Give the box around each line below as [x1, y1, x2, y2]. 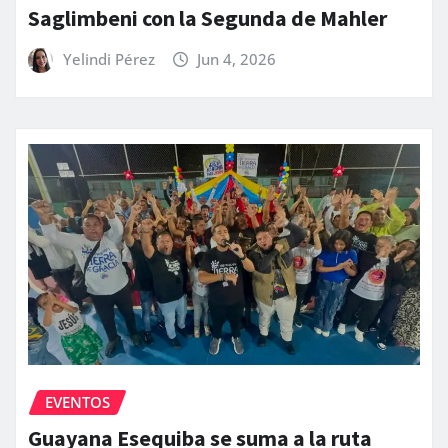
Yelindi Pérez [62, 48, 155, 69]
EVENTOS [45, 391, 110, 412]
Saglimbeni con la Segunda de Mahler [28, 3, 387, 32]
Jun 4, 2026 [197, 48, 277, 69]
